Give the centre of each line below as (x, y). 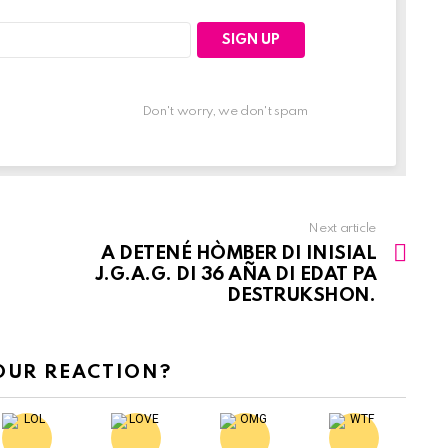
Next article (342, 229)
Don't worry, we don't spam (224, 112)
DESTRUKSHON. (301, 296)
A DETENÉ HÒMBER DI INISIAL (238, 254)
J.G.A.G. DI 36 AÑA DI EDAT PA (235, 275)
